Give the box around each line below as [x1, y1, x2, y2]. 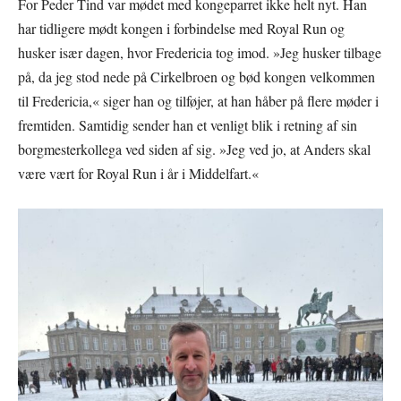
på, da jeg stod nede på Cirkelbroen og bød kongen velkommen [18, 67, 375, 87]
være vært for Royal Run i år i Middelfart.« [18, 164, 259, 183]
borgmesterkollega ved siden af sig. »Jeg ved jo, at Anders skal [18, 140, 371, 159]
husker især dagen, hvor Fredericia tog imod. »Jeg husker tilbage [18, 43, 381, 63]
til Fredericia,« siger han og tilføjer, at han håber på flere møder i [18, 91, 379, 111]
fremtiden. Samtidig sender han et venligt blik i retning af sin [18, 115, 357, 135]
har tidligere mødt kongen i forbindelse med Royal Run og [18, 19, 345, 38]
